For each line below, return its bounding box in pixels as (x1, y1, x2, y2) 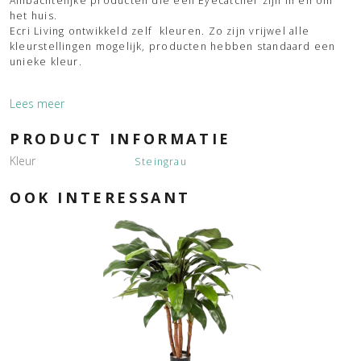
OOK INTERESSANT (10, 187, 191, 207)
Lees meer (10, 95, 64, 111)
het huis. (10, 8, 58, 23)
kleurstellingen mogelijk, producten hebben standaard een (10, 39, 336, 53)
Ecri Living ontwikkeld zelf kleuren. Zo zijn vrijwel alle (10, 23, 310, 38)
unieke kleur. (10, 54, 82, 68)
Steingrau (134, 154, 187, 168)
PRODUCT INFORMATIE (10, 128, 231, 148)
